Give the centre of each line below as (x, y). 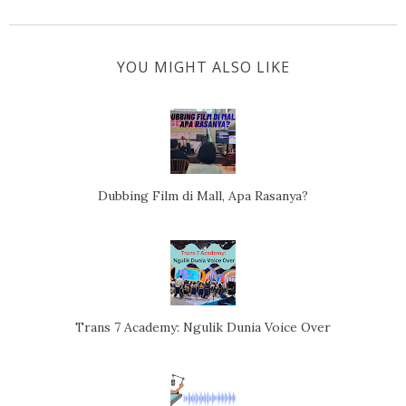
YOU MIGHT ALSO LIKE (203, 67)
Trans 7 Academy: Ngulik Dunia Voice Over (203, 327)
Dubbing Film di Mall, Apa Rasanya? (203, 196)
